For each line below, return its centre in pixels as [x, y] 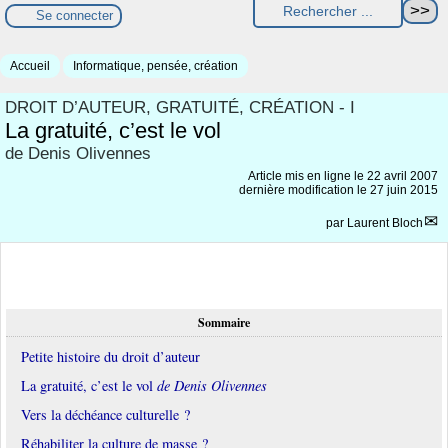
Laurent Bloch [385, 222]
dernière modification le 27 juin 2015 [338, 189]
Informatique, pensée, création [155, 65]
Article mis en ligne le [307, 175]
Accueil [30, 65]
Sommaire [224, 323]
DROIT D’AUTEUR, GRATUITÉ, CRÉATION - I [180, 107]
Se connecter [74, 16]
